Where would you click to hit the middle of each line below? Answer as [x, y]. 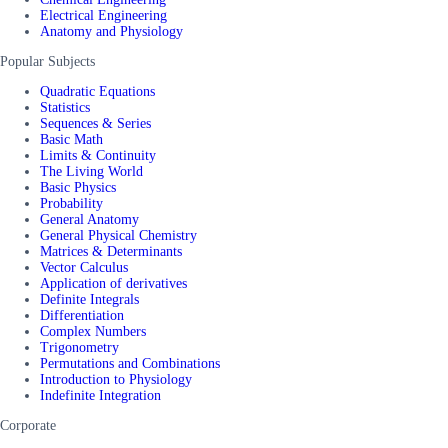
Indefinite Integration [100, 395]
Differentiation [82, 315]
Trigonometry [79, 347]
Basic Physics [78, 187]
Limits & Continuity [98, 155]
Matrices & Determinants [111, 251]
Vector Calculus [84, 267]
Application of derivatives [113, 283]
